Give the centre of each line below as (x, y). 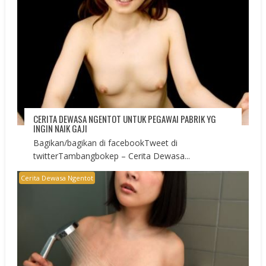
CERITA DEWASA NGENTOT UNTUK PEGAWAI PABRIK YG (125, 118)
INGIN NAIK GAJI (61, 128)
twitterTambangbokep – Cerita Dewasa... (112, 156)
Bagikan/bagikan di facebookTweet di (106, 142)
